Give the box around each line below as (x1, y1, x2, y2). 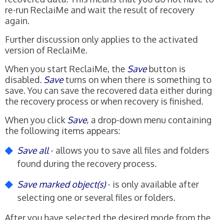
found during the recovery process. (17, 158, 157, 169)
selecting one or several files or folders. (17, 192, 175, 203)
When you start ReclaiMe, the (5, 63, 127, 74)
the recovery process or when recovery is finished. (5, 95, 203, 107)
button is (147, 63, 186, 74)
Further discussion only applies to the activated (5, 33, 198, 45)
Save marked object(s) (17, 178, 106, 190)
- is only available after (106, 178, 199, 190)
